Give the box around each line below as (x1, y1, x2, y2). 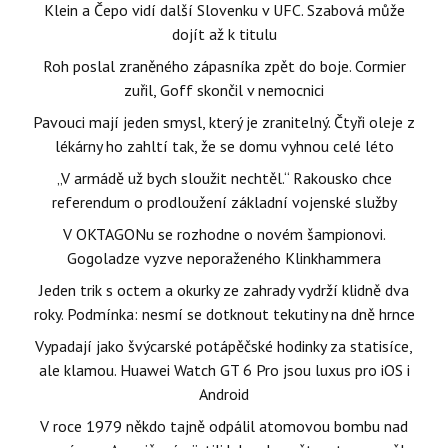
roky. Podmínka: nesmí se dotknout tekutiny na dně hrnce (33, 303, 415, 324)
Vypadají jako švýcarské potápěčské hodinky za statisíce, (35, 335, 413, 356)
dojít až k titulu (171, 23, 277, 44)
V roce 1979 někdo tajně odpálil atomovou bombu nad (40, 415, 408, 436)
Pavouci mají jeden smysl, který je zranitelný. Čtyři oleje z (33, 111, 415, 132)
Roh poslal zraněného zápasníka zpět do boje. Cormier (42, 55, 406, 76)
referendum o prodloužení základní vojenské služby (51, 191, 397, 212)
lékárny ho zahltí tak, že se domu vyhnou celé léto (54, 135, 394, 156)
